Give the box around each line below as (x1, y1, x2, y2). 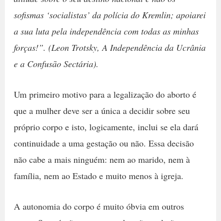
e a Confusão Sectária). (13, 58, 99, 70)
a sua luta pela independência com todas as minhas (13, 25, 199, 37)
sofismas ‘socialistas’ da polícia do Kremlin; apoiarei (13, 9, 206, 21)
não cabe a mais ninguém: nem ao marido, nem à (13, 153, 190, 166)
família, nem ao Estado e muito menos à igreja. (13, 170, 186, 182)
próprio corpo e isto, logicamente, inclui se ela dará (13, 121, 198, 133)
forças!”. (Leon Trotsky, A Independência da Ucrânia (13, 41, 206, 54)
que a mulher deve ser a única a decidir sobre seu (13, 105, 190, 117)
